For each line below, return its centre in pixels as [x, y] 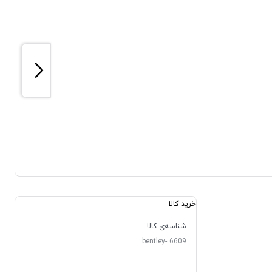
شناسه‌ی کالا [167, 226]
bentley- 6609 [164, 242]
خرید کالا [182, 204]
